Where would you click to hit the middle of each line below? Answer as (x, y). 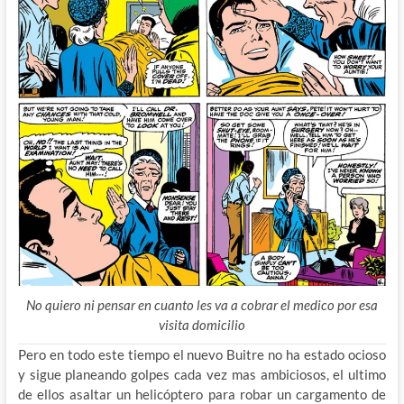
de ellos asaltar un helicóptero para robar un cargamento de (202, 394)
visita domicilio (202, 324)
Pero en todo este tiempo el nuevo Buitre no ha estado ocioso (202, 354)
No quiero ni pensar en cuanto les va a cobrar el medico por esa (202, 304)
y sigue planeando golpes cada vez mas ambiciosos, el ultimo (202, 374)
